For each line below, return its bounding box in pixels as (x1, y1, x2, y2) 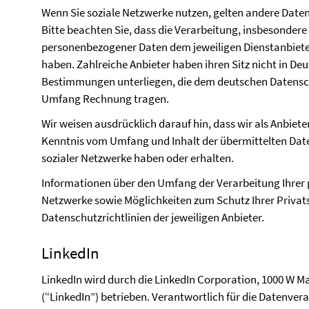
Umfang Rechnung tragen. (41, 91, 169, 106)
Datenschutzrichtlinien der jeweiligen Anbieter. (41, 210, 264, 225)
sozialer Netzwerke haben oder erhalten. (41, 150, 234, 166)
